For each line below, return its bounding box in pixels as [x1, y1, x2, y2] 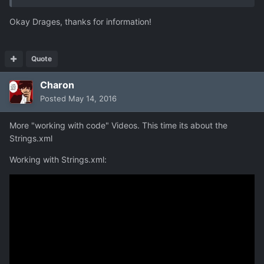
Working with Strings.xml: [9, 154, 107, 164]
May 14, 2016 [68, 93, 117, 103]
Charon [40, 78, 74, 91]
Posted [40, 93, 68, 103]
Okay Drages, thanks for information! [9, 16, 151, 27]
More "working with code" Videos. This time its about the [9, 120, 227, 130]
